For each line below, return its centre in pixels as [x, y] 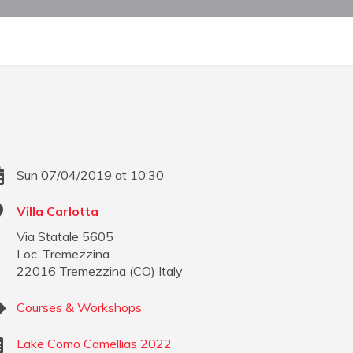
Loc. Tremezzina [63, 254]
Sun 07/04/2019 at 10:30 [91, 175]
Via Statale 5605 [65, 237]
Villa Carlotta [58, 212]
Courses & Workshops [80, 308]
